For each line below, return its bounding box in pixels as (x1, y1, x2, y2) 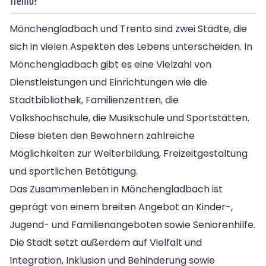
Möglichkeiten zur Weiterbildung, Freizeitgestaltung (9, 146, 248, 160)
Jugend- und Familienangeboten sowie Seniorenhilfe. (9, 217, 255, 232)
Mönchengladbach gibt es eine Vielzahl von (9, 57, 211, 71)
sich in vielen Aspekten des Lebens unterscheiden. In (9, 39, 252, 53)
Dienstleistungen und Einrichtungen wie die (9, 75, 207, 89)
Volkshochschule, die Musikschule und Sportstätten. (9, 110, 249, 125)
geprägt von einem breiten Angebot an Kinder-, (9, 199, 233, 214)
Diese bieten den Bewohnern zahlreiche (9, 128, 195, 142)
